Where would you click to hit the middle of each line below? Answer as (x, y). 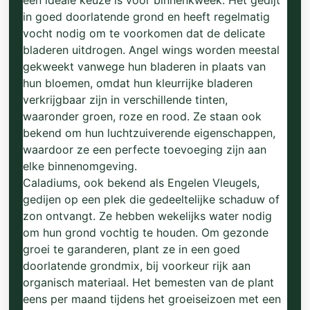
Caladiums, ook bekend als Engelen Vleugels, (142, 183)
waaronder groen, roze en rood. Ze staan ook (143, 116)
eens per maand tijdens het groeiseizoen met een (152, 299)
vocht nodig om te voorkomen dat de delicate (144, 33)
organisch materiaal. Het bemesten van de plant (149, 282)
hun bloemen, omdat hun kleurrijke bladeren (138, 83)
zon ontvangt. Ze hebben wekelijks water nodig (148, 216)
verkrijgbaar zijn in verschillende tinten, (126, 100)
